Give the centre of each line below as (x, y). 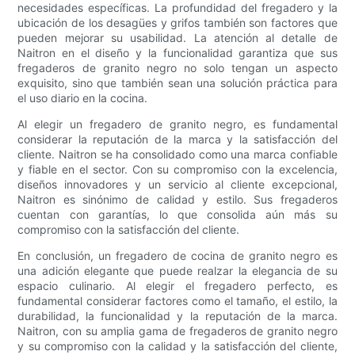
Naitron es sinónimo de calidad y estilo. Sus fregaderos (177, 199)
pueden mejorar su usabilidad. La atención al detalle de (177, 37)
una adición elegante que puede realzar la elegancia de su (177, 270)
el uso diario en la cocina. (83, 97)
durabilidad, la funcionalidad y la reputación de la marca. (177, 315)
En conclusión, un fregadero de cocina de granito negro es (177, 255)
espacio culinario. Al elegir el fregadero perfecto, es (177, 285)
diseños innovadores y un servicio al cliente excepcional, (177, 184)
